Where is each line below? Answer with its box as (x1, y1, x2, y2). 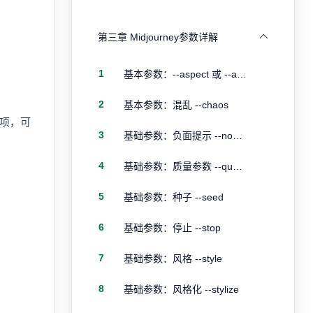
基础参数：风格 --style (124, 253, 222, 264)
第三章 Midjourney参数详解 (98, 31, 218, 43)
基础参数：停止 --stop (124, 222, 221, 233)
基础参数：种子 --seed (124, 191, 224, 203)
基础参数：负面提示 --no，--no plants (233, 130, 242, 141)
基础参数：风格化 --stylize (124, 284, 239, 295)
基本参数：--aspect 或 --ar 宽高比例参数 (237, 68, 247, 80)
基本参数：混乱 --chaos (124, 99, 228, 110)
